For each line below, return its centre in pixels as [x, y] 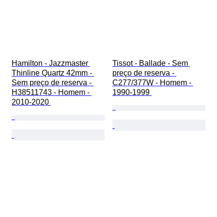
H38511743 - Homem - [52, 93]
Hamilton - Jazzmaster [51, 63]
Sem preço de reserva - [53, 83]
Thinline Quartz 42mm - [53, 73]
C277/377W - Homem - [153, 83]
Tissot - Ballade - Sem [151, 63]
